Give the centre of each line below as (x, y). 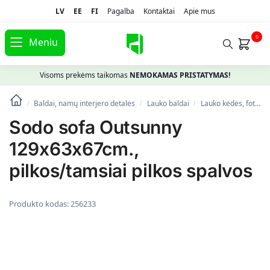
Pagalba (121, 11)
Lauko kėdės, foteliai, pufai (228, 104)
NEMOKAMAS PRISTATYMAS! (180, 75)
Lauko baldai (168, 104)
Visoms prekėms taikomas (85, 75)
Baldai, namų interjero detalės (85, 104)
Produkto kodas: (40, 204)
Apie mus (199, 11)
